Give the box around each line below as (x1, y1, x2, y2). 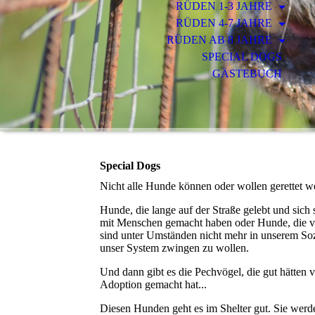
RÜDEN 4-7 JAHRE (175, 17, 275, 29)
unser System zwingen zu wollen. (100, 242, 252, 255)
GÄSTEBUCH (212, 67, 282, 79)
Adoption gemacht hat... (100, 278, 207, 291)
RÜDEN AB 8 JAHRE (166, 34, 275, 46)
